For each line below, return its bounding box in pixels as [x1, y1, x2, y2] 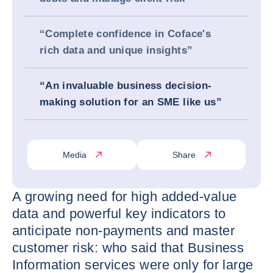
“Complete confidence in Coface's [40, 28, 211, 40]
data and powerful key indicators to [12, 206, 226, 221]
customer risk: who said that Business [12, 240, 244, 255]
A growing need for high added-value [12, 189, 237, 204]
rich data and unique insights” [40, 44, 193, 56]
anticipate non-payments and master [12, 223, 235, 238]
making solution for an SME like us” [40, 96, 222, 108]
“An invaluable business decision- [40, 80, 212, 91]
